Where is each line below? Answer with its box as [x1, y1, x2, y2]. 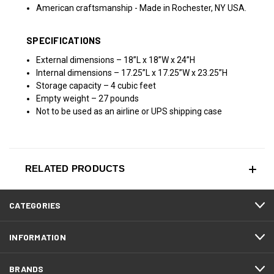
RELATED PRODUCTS [24, 163, 125, 174]
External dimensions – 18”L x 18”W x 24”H [36, 55, 196, 65]
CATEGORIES [9, 200, 61, 211]
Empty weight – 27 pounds [36, 94, 139, 104]
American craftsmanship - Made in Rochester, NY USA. [36, 2, 247, 13]
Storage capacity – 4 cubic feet [36, 81, 157, 91]
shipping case [169, 106, 223, 117]
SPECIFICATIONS [26, 35, 102, 46]
